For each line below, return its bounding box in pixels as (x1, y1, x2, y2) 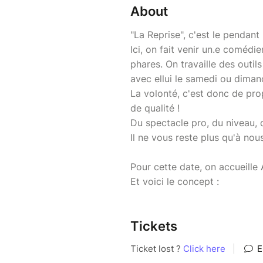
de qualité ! (130, 102, 180, 114)
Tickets (130, 218, 177, 234)
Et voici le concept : (130, 176, 222, 188)
